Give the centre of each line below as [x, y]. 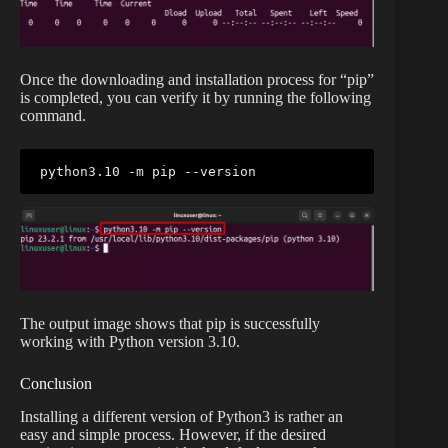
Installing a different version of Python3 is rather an [181, 416]
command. [53, 115]
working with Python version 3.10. [130, 341]
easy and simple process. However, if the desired [173, 434]
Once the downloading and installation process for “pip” [197, 79]
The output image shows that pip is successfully [170, 323]
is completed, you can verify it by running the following [195, 97]
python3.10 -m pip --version [148, 171]
